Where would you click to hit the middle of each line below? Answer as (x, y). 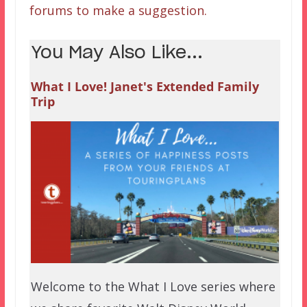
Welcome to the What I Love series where (153, 286)
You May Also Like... (116, 53)
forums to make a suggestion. (118, 10)
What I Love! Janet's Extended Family (145, 86)
